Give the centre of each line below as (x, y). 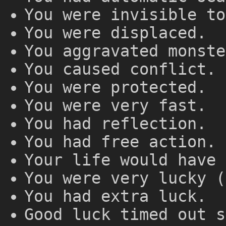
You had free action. (120, 142)
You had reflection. (115, 123)
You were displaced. (115, 33)
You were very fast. (115, 105)
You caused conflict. (120, 69)
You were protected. (115, 87)
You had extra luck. (115, 196)
